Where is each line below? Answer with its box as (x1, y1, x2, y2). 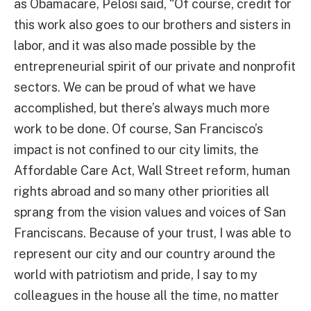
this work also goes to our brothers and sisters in (14, 17, 291, 33)
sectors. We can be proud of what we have (14, 80, 256, 95)
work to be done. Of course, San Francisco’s (14, 121, 263, 137)
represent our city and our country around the (14, 246, 276, 262)
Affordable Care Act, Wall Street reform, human (14, 163, 290, 178)
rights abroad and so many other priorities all (14, 184, 269, 199)
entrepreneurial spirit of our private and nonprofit (14, 59, 296, 74)
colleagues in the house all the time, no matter (14, 288, 279, 303)
